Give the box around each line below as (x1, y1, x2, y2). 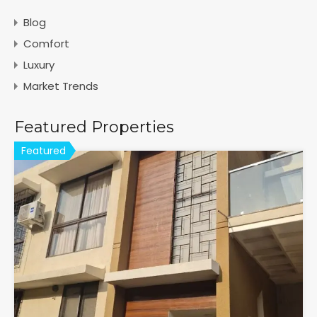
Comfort (23, 35, 69, 51)
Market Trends (23, 78, 98, 93)
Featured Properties (14, 117, 174, 137)
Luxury (23, 57, 54, 72)
